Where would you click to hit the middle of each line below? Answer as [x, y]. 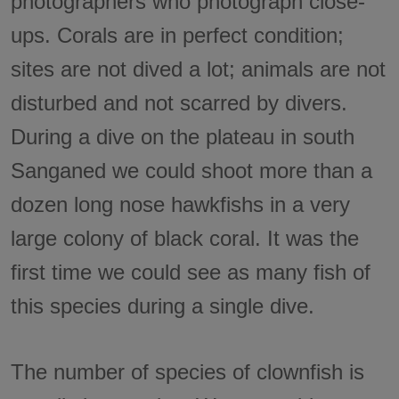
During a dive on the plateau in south [183, 136]
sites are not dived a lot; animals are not [199, 69]
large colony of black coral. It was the [185, 238]
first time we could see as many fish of [191, 272]
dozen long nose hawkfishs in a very [181, 204]
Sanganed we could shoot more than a [192, 170]
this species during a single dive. [163, 305]
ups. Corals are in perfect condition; [178, 35]
